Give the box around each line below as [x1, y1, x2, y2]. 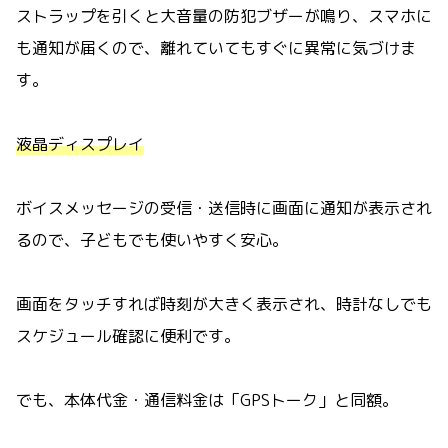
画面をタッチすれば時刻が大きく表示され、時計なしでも [16, 292, 432, 315]
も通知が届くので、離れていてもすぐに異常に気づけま [16, 36, 416, 59]
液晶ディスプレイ [16, 132, 144, 155]
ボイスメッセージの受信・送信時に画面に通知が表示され [16, 196, 432, 219]
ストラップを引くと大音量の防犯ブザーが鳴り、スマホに [16, 4, 432, 27]
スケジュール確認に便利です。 [16, 324, 240, 347]
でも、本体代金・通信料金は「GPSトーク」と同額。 [16, 388, 398, 411]
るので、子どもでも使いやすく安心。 [16, 228, 288, 251]
